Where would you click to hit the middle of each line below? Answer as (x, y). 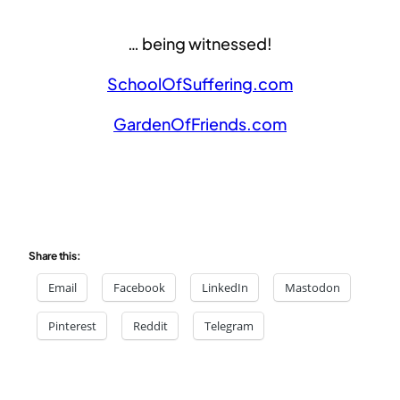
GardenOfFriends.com (200, 124)
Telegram (229, 326)
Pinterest (72, 326)
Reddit (150, 326)
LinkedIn (225, 288)
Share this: (55, 256)
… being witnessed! (200, 44)
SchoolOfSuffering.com (200, 84)
